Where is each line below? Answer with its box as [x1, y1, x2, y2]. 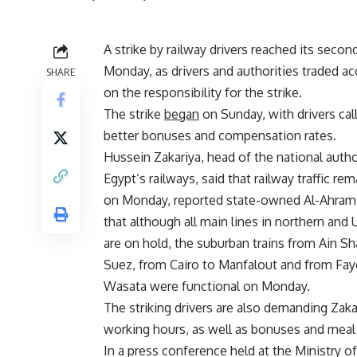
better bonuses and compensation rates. [104, 127, 336, 143]
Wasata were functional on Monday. [104, 277, 310, 294]
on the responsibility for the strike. [104, 84, 302, 100]
